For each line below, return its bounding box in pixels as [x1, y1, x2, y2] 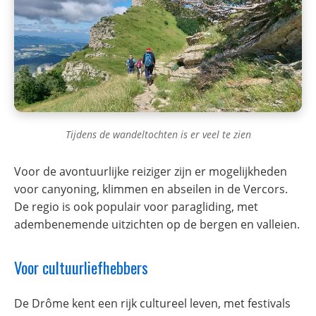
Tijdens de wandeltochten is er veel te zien [65, 127, 251, 141]
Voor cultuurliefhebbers [14, 255, 148, 279]
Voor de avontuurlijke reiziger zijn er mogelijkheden [14, 163, 287, 179]
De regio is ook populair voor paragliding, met [14, 198, 258, 214]
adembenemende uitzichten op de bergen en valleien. [14, 216, 300, 232]
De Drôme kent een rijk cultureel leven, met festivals [14, 296, 291, 312]
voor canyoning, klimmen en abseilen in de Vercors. [14, 181, 288, 197]
